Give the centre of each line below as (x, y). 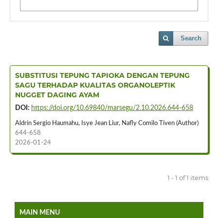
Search (191, 38)
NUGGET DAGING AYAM (57, 95)
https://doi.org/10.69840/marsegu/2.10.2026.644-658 (112, 108)
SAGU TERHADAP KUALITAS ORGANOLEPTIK (95, 85)
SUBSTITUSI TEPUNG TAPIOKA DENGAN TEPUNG (102, 75)
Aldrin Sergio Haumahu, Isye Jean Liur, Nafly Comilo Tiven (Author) (107, 123)
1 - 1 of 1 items (188, 177)
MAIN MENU (40, 212)
